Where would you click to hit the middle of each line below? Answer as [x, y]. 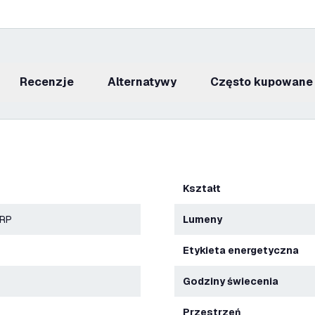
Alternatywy [146, 82]
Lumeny [205, 219]
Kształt [205, 188]
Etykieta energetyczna [244, 250]
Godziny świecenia [234, 281]
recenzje [51, 82]
